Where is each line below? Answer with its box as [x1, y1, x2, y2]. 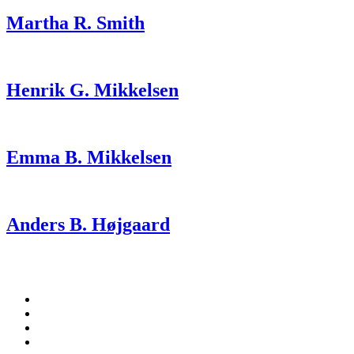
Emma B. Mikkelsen [6, 147, 171, 168]
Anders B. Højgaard [6, 213, 170, 235]
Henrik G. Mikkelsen [6, 80, 179, 101]
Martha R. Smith [6, 13, 145, 34]
